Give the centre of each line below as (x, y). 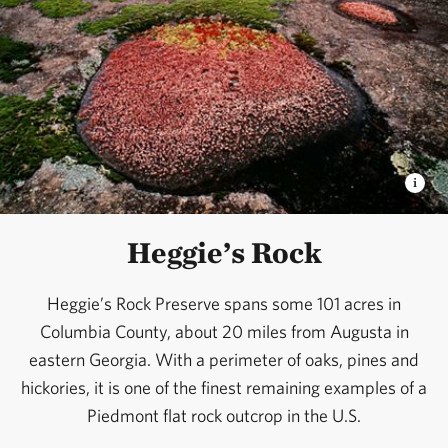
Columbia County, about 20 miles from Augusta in (224, 332)
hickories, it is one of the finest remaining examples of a (224, 388)
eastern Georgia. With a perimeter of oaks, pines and (224, 360)
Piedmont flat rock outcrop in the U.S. (224, 416)
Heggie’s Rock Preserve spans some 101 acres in (224, 304)
